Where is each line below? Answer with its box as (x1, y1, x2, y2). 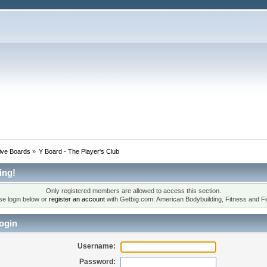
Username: (77, 241, 116, 250)
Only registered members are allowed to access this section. (46, 187, 221, 195)
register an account (48, 195, 105, 203)
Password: (79, 257, 116, 266)
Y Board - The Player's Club (39, 147, 120, 155)
